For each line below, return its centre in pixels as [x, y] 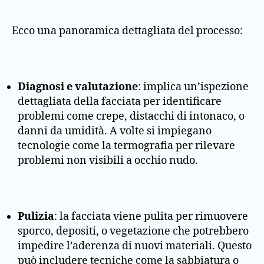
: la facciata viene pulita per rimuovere [151, 216]
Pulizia [36, 216]
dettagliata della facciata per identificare [120, 101]
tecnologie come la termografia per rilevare [126, 146]
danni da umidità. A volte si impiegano [115, 131]
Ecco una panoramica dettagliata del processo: [127, 31]
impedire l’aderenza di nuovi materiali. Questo [135, 246]
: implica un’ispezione [193, 87]
